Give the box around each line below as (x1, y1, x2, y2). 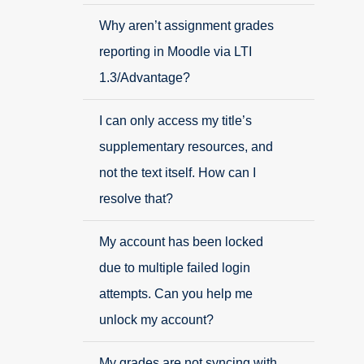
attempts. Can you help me (99, 287, 253, 301)
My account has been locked (99, 235, 263, 249)
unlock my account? (99, 313, 214, 327)
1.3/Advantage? (99, 71, 190, 84)
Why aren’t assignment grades (99, 19, 274, 32)
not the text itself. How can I (99, 166, 256, 180)
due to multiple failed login (99, 261, 250, 275)
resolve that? (99, 192, 173, 206)
